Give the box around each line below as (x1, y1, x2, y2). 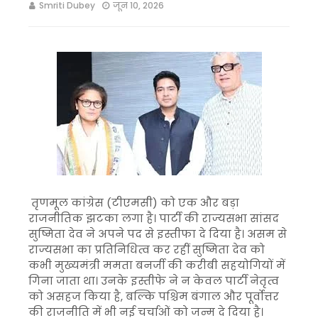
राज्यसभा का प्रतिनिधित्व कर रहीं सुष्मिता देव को (28, 242, 265, 257)
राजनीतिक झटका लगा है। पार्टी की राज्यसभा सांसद (28, 211, 279, 226)
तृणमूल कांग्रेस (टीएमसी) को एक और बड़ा (28, 195, 239, 210)
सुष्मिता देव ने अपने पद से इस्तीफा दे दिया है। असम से (28, 226, 287, 241)
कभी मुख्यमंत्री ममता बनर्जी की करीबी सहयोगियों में (28, 258, 285, 273)
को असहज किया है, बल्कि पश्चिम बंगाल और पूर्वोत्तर (28, 289, 279, 304)
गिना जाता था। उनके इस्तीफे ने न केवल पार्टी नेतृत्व (28, 273, 279, 288)
